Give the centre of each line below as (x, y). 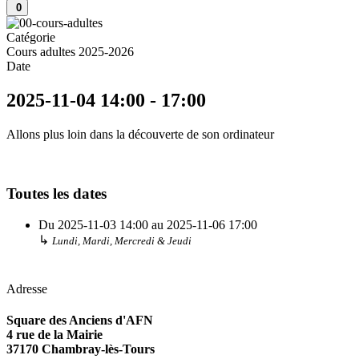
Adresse (27, 289)
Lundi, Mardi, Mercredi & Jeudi (122, 241)
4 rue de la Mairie (54, 335)
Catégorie (31, 37)
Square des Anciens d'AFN (80, 321)
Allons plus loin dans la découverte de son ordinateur (140, 134)
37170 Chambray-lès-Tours (81, 349)
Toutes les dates (56, 194)
